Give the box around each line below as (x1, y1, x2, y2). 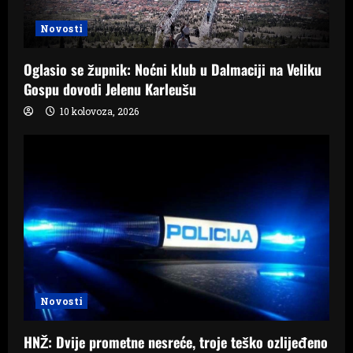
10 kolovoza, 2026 (58, 105, 139, 118)
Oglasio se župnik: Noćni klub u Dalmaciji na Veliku (24, 59, 321, 80)
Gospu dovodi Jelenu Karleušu (24, 79, 196, 100)
